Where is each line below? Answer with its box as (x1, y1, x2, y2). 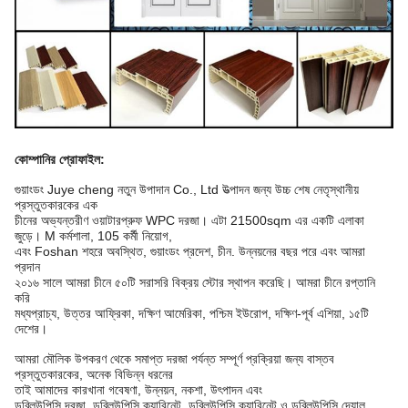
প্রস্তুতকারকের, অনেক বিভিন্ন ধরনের (15, 366, 173, 382)
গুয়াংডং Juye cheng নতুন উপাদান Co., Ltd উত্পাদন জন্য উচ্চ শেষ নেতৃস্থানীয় (15, 181, 359, 197)
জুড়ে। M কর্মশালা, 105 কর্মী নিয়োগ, (15, 228, 172, 243)
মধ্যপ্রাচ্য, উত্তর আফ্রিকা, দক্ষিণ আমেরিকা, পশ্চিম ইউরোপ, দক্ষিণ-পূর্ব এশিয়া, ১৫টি (15, 305, 369, 321)
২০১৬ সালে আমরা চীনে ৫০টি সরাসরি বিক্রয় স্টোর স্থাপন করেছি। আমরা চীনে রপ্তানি (15, 274, 375, 290)
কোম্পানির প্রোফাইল (15, 151, 100, 167)
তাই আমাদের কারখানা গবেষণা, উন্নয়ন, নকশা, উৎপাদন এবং (15, 382, 262, 397)
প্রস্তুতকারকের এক (15, 197, 97, 212)
